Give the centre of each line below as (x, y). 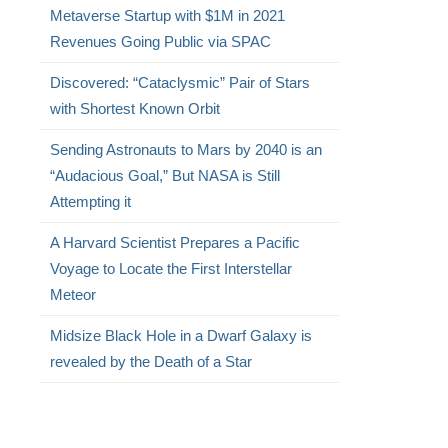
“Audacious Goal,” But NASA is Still (164, 175)
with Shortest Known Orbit (134, 108)
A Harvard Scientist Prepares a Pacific (174, 242)
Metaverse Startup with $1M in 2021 (167, 15)
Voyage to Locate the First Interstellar (170, 268)
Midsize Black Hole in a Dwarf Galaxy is (180, 335)
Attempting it (90, 201)
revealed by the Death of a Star (150, 361)
